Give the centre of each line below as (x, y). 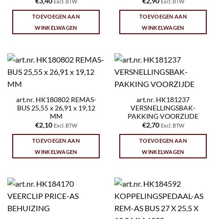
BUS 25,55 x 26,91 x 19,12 (56, 108)
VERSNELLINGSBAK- (163, 108)
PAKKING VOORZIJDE (163, 117)
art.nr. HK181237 (163, 100)
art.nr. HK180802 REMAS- (56, 100)
